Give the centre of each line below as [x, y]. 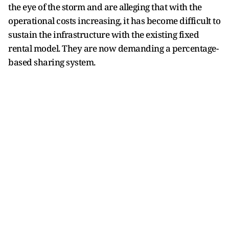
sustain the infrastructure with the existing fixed [104, 34]
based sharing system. [52, 62]
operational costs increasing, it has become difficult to [114, 20]
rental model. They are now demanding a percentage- [113, 48]
